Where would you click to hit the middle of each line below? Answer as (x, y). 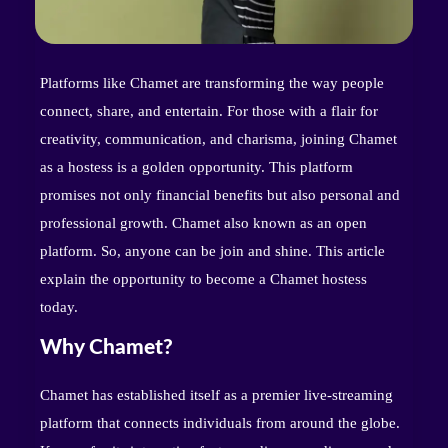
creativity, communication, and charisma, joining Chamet (218, 138)
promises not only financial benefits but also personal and (220, 194)
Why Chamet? (106, 347)
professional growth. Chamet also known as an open (203, 222)
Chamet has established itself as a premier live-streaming (216, 395)
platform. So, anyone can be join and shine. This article (212, 250)
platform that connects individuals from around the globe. (220, 423)
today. (59, 306)
